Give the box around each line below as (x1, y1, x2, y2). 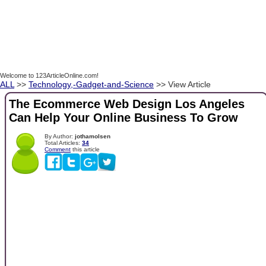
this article (71, 145, 100, 153)
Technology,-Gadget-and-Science (28, 80, 154, 89)
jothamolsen (75, 132, 110, 140)
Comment (45, 145, 71, 153)
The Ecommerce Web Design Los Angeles (9, 97, 245, 111)
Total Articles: (45, 139, 82, 146)
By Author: (45, 132, 75, 140)
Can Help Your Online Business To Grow (9, 111, 238, 125)
